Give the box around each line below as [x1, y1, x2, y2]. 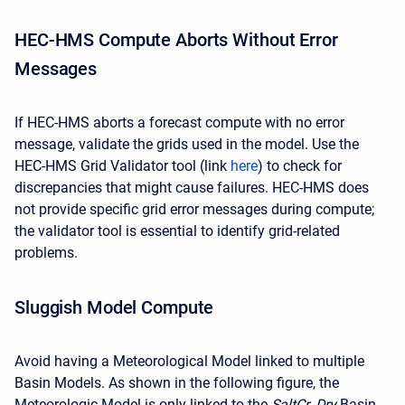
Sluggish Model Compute [14, 297, 214, 318]
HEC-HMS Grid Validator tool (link [14, 157, 231, 174]
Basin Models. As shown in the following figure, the [14, 374, 339, 391]
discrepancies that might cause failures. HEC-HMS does [14, 179, 369, 196]
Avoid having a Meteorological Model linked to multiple [14, 353, 364, 370]
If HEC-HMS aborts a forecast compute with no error [14, 114, 344, 131]
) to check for [258, 157, 342, 174]
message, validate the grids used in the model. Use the [14, 136, 359, 153]
